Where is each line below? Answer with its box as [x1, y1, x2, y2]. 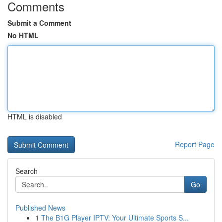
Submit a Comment [7, 18, 71, 28]
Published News [15, 203, 65, 213]
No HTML [7, 30, 39, 40]
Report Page [175, 139, 215, 149]
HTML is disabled [7, 111, 62, 121]
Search [15, 166, 38, 176]
